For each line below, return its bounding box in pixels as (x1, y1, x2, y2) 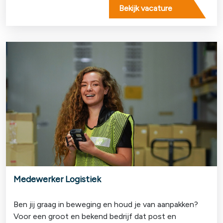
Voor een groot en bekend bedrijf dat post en (13, 211, 176, 221)
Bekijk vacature (119, 3, 172, 13)
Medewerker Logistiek (13, 173, 101, 184)
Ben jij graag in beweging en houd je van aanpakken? (13, 199, 198, 209)
